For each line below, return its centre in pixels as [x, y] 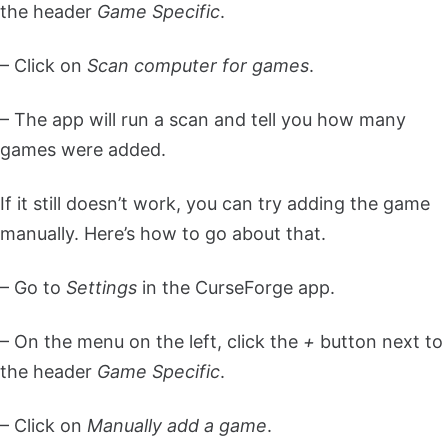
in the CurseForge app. [236, 287]
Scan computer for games [198, 65]
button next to [379, 341]
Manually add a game [177, 425]
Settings [101, 287]
